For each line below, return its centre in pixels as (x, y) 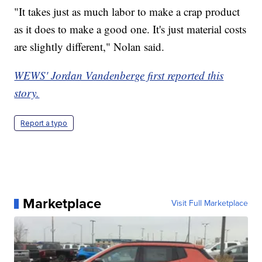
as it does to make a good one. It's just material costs (130, 29)
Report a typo (44, 123)
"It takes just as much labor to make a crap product (127, 12)
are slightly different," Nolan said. (89, 47)
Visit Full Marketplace (209, 204)
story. (27, 93)
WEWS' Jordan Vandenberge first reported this (119, 75)
